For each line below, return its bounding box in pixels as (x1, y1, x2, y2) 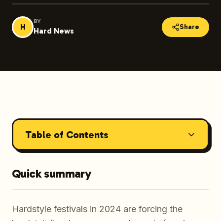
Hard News (34, 26, 74, 36)
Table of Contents (25, 128, 109, 141)
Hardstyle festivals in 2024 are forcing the (12, 204, 183, 214)
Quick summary (12, 166, 92, 181)
